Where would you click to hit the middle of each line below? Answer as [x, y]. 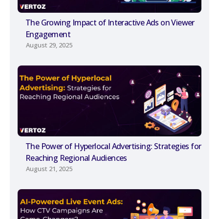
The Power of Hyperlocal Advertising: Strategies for [113, 146]
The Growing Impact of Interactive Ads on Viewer [110, 22]
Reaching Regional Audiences [76, 158]
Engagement [48, 34]
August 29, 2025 [49, 45]
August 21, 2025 [49, 168]
